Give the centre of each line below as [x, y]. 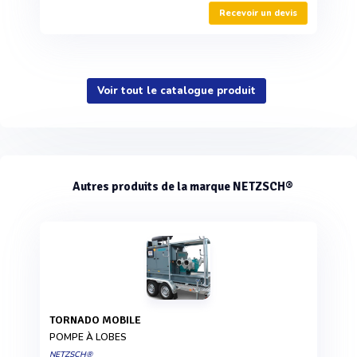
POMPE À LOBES [88, 337]
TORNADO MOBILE [98, 320]
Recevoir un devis [258, 14]
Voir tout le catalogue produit [177, 91]
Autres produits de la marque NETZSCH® [182, 187]
